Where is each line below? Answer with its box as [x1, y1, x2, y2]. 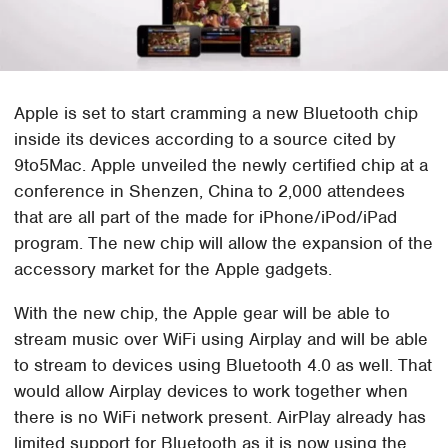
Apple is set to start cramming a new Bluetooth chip [14, 102, 419, 125]
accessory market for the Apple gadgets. [14, 258, 333, 281]
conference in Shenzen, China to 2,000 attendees [14, 180, 406, 203]
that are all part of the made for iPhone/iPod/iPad [14, 206, 398, 229]
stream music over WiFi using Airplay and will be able [14, 328, 429, 351]
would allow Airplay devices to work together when [14, 380, 409, 403]
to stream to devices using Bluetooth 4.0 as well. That [14, 354, 433, 377]
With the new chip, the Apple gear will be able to [14, 302, 391, 325]
